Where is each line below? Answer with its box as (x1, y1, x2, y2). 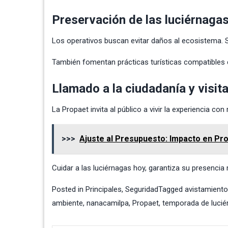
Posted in (52, 184, 85, 194)
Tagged (158, 184, 185, 194)
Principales (85, 184, 122, 194)
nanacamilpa (87, 198, 129, 208)
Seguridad (125, 184, 158, 194)
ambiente (52, 198, 83, 208)
